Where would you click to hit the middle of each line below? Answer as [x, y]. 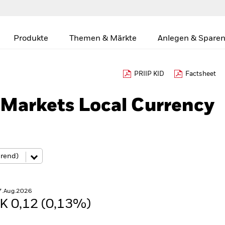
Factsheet [201, 74]
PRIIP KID [149, 74]
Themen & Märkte [103, 39]
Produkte [31, 39]
